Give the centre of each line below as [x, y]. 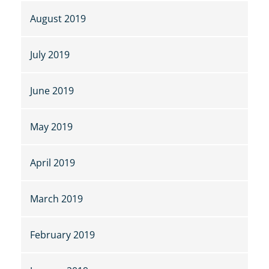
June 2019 [52, 91]
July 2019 [50, 55]
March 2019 [56, 199]
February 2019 [62, 235]
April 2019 [53, 163]
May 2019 [51, 127]
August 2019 [58, 19]
